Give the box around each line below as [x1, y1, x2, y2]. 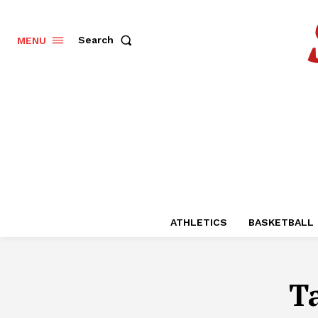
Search [78, 34, 114, 46]
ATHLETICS [170, 216, 227, 228]
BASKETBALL [248, 216, 314, 228]
